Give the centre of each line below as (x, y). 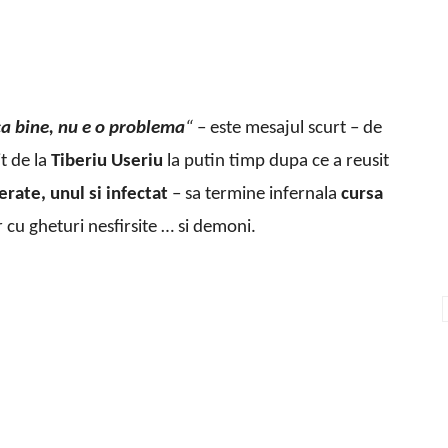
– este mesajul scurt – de (287, 129)
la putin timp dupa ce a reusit (276, 162)
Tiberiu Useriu (107, 162)
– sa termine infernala (254, 195)
